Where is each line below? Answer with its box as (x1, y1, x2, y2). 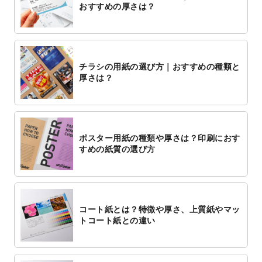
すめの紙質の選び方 (79, 144, 156, 154)
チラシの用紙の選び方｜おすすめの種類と (79, 61, 240, 71)
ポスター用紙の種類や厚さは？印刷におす (79, 133, 240, 143)
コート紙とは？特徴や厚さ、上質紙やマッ (79, 204, 240, 214)
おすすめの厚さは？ (79, 1, 156, 11)
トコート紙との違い (79, 215, 156, 225)
